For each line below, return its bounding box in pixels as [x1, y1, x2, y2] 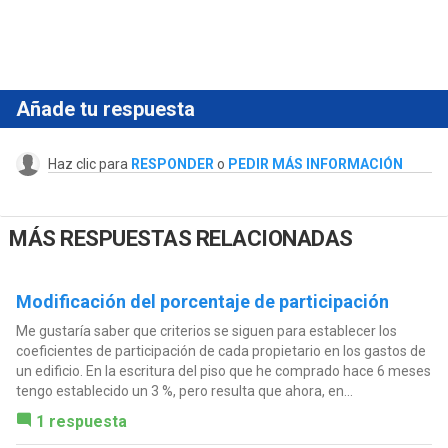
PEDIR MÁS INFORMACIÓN [227, 156, 403, 173]
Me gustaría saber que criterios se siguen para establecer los [15, 322, 397, 339]
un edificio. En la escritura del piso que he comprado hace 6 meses [15, 362, 431, 379]
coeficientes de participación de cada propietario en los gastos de [15, 342, 426, 359]
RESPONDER [130, 156, 214, 173]
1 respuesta [35, 411, 127, 431]
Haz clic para [47, 156, 131, 173]
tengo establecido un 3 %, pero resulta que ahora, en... [15, 382, 353, 399]
